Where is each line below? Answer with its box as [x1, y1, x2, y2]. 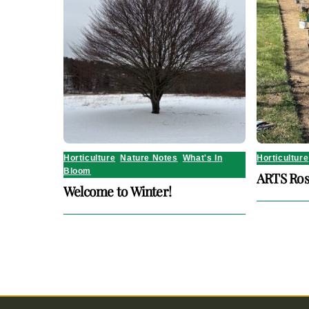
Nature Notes [120, 153, 178, 163]
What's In [182, 153, 223, 163]
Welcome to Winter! [63, 182, 172, 201]
